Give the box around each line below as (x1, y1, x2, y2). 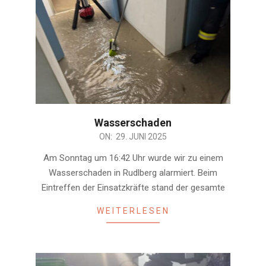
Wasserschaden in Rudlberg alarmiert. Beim (49, 167, 217, 178)
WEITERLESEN (96, 205, 170, 216)
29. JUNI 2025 (116, 131, 167, 141)
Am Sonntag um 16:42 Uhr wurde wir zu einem (43, 152, 223, 163)
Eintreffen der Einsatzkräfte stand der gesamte (41, 182, 225, 193)
